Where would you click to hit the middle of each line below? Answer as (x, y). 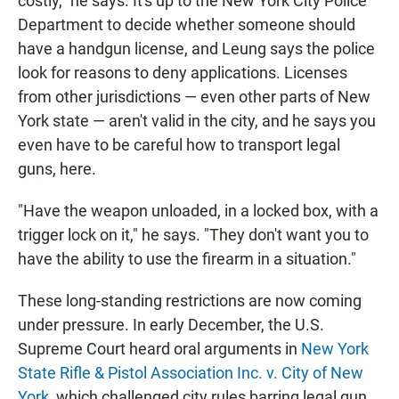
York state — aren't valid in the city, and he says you (197, 121)
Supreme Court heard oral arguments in (159, 349)
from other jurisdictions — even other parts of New (194, 97)
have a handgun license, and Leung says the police (196, 49)
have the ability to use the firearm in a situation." (187, 259)
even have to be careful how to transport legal (179, 145)
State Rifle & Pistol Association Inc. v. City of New (191, 373)
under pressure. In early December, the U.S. (171, 325)
